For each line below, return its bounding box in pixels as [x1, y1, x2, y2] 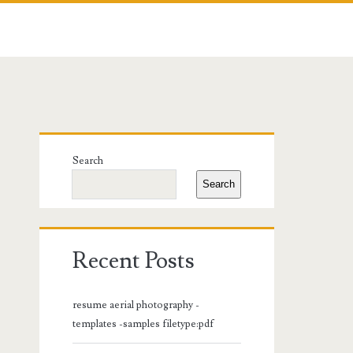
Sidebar [38, 167, 146, 210]
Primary [38, 129, 153, 172]
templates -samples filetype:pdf [72, 317, 215, 330]
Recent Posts [72, 245, 195, 276]
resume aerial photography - [72, 298, 200, 311]
